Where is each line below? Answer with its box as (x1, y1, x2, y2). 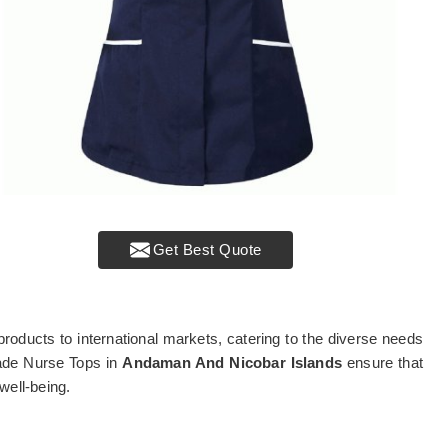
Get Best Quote (152, 240, 262, 258)
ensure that (347, 353, 423, 371)
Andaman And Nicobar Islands (122, 353, 348, 371)
